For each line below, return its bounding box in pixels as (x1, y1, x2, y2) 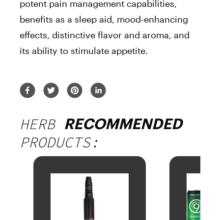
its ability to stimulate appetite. (20, 45, 148, 56)
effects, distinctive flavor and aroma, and (20, 29, 190, 41)
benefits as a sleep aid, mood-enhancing (20, 14, 188, 25)
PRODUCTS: (20, 133, 99, 152)
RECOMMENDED (64, 115, 182, 133)
